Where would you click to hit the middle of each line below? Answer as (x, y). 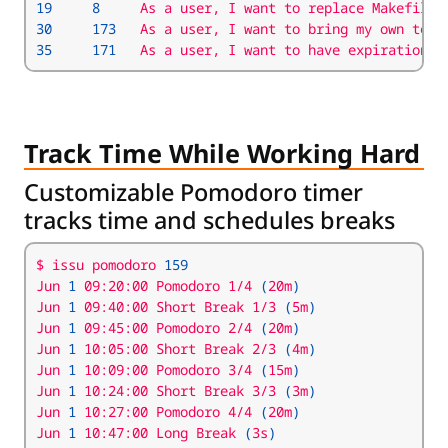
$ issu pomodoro (100, 264)
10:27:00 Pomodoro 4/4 (168, 411)
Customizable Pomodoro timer (193, 192)
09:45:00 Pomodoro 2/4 (168, 327)
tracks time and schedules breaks (209, 220)
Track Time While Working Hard (222, 153)
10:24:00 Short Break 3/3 (180, 390)
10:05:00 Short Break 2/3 (180, 348)
